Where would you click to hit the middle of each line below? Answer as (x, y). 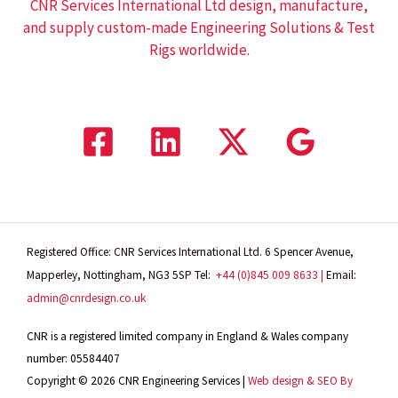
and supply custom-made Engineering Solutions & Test (199, 27)
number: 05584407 (73, 358)
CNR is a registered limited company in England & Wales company (187, 336)
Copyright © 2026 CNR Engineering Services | (137, 380)
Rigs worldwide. (199, 49)
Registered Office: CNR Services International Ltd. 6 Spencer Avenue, (190, 251)
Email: (341, 275)
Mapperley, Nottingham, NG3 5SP (111, 275)
